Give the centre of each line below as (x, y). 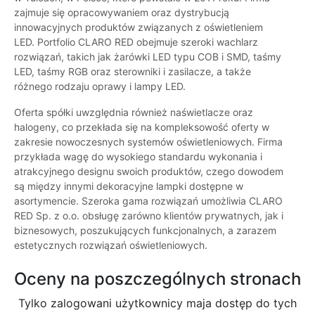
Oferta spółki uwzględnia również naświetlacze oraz (134, 112)
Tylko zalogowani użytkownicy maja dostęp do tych (157, 303)
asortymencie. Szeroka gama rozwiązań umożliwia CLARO (148, 201)
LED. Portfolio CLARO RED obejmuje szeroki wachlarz (136, 42)
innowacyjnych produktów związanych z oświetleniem (139, 27)
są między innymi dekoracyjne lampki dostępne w (129, 186)
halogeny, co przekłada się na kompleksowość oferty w (142, 127)
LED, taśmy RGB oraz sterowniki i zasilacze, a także (133, 72)
